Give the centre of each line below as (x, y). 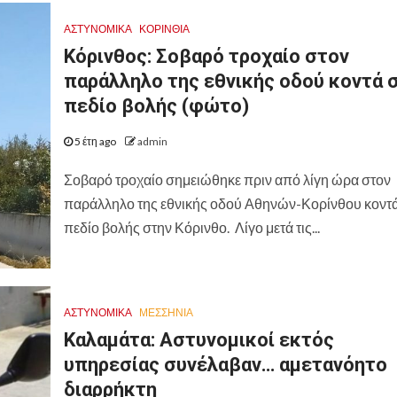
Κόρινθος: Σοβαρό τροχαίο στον (206, 57)
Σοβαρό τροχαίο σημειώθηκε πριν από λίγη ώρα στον (227, 180)
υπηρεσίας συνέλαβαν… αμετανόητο (225, 365)
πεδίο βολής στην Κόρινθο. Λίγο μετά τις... (191, 228)
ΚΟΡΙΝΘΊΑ (164, 29)
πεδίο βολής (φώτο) (156, 106)
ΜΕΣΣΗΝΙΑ (166, 313)
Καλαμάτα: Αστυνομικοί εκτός (198, 340)
